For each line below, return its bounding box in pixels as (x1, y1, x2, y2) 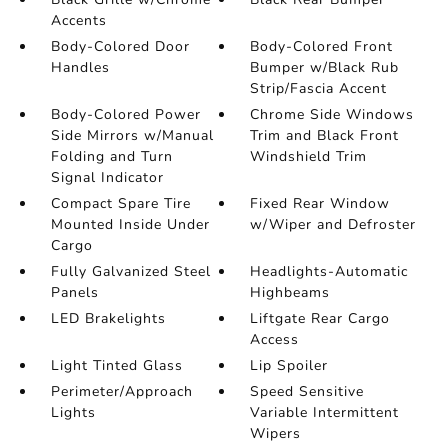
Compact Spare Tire (50, 194, 191, 213)
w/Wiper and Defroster (250, 215, 417, 234)
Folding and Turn (50, 147, 173, 166)
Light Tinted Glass (50, 356, 183, 375)
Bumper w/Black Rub (250, 58, 400, 77)
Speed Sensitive (250, 382, 365, 401)
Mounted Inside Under (50, 215, 210, 234)
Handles (50, 58, 110, 77)
